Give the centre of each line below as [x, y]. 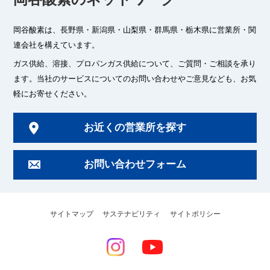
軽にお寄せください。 [53, 94]
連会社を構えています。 [57, 45]
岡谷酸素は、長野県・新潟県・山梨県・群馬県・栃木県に [115, 30]
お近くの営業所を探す [135, 128]
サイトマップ [71, 214]
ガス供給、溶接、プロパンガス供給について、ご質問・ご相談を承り [135, 64]
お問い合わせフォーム [135, 165]
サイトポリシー [195, 214]
